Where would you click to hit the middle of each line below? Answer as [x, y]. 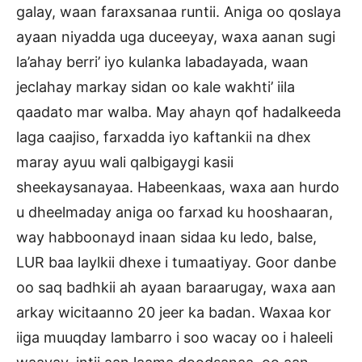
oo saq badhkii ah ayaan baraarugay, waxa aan [176, 288]
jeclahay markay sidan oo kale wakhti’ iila [156, 87]
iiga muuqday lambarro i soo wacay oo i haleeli [175, 338]
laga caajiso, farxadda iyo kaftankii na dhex [164, 137]
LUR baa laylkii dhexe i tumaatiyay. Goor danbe [176, 263]
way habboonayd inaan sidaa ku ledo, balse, [166, 238]
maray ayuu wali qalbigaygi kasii [125, 162]
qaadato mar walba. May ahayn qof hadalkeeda [179, 112]
